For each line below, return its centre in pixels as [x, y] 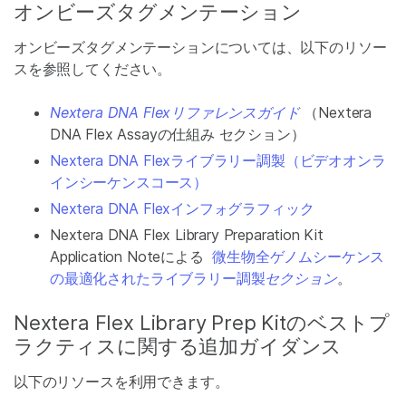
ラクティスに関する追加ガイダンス [178, 346]
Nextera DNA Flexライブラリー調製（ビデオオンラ [218, 160]
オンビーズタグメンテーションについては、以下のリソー [200, 47]
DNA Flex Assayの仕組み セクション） [178, 134]
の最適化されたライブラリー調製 [158, 278]
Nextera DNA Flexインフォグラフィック [182, 208]
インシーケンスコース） [129, 182]
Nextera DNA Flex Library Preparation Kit [187, 235]
